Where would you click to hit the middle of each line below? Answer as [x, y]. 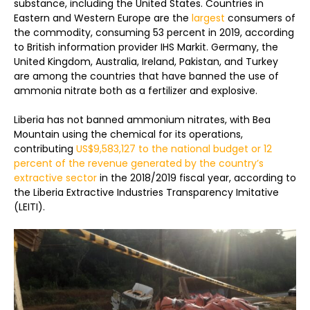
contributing [45, 149]
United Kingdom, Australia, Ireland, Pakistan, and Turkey [146, 62]
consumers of [260, 18]
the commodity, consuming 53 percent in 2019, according [154, 33]
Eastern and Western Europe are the [103, 18]
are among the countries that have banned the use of [146, 76]
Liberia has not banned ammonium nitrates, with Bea [142, 120]
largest [208, 18]
